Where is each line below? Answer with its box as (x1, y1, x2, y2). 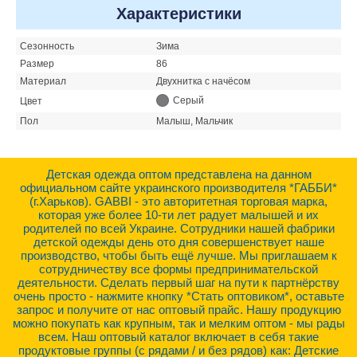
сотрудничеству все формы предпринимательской (39, 261, 318, 276)
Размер (20, 57, 54, 69)
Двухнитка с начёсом (156, 75, 250, 87)
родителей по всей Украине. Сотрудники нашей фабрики (22, 221, 335, 235)
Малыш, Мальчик (156, 115, 233, 127)
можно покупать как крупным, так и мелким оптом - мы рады (12, 316, 345, 330)
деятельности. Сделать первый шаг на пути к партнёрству (18, 275, 339, 289)
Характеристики (116, 4, 241, 22)
